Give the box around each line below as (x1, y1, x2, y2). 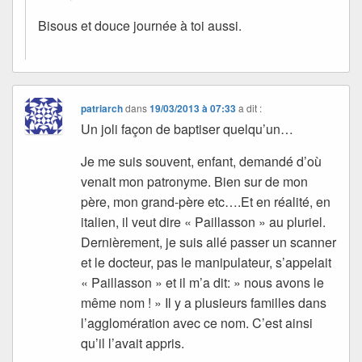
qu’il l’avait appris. (81, 333, 185, 352)
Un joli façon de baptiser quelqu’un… (81, 119, 294, 138)
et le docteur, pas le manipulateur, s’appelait (81, 252, 332, 271)
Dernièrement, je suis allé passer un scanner (81, 232, 337, 251)
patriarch (81, 100, 124, 116)
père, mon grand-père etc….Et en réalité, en (81, 192, 331, 211)
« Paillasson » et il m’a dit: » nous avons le (81, 272, 325, 292)
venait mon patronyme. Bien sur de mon (81, 171, 309, 191)
